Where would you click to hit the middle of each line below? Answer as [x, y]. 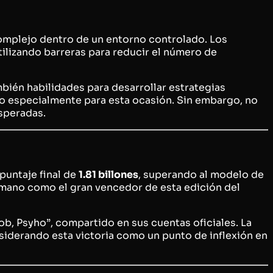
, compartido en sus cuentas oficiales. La [151, 222]
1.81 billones [108, 174]
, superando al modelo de [201, 174]
